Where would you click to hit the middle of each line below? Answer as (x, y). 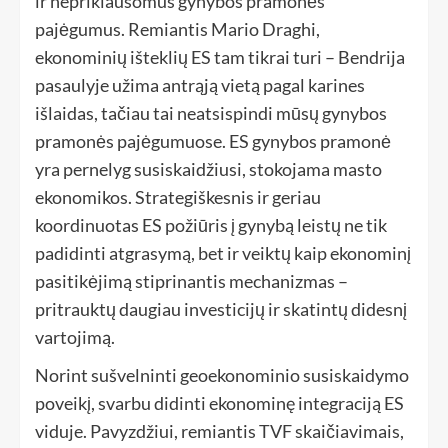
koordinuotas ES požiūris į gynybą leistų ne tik (211, 225)
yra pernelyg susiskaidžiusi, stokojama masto (208, 169)
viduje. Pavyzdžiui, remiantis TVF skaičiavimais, (219, 431)
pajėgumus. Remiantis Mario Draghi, (177, 29)
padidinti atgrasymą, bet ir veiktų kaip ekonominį (223, 253)
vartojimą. (75, 337)
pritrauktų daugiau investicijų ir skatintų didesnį (221, 309)
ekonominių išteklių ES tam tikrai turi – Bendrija (220, 57)
